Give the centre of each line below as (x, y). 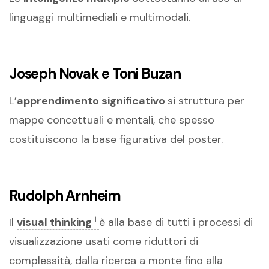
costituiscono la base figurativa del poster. (116, 139)
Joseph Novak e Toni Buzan (95, 74)
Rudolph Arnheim (65, 195)
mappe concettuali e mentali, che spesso (112, 120)
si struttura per (206, 101)
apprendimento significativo (92, 101)
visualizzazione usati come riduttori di (104, 241)
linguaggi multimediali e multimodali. (100, 18)
